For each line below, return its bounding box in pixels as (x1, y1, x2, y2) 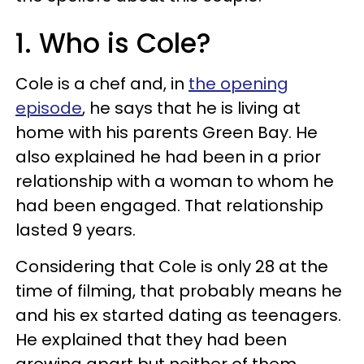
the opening (188, 71, 288, 95)
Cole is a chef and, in (15, 71, 188, 95)
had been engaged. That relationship (15, 193, 323, 217)
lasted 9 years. (15, 218, 136, 241)
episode (15, 96, 82, 119)
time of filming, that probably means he (15, 279, 342, 302)
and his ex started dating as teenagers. (15, 303, 341, 327)
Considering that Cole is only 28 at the (15, 254, 328, 278)
